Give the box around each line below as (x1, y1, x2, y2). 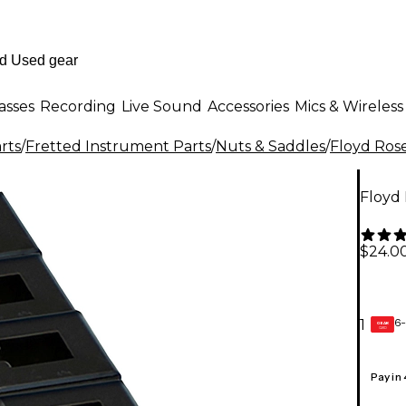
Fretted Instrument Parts (25, 138, 211, 155)
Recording (40, 97, 116, 115)
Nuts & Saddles (216, 138, 325, 155)
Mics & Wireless (295, 97, 403, 115)
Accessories (208, 97, 289, 115)
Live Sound (121, 97, 202, 115)
